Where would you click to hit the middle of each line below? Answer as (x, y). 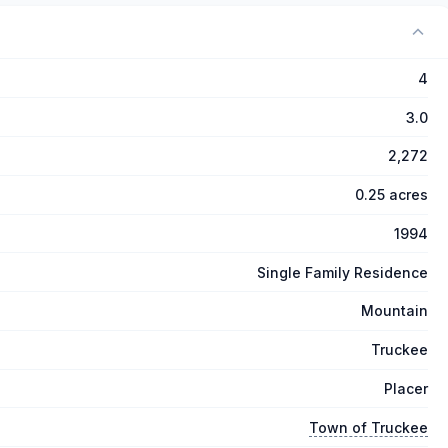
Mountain (394, 311)
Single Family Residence (342, 272)
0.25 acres (391, 195)
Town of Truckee (368, 427)
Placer (406, 389)
